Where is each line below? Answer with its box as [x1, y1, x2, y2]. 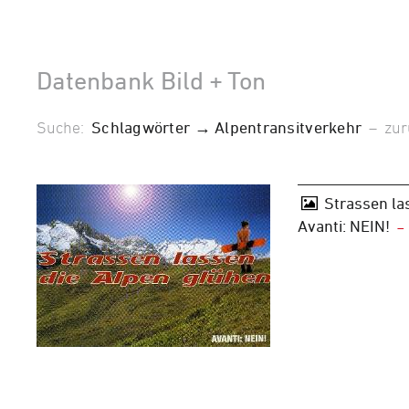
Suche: [37, 117, 91, 136]
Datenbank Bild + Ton [37, 65, 266, 95]
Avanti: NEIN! [298, 216, 390, 236]
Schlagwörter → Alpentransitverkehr [91, 117, 362, 136]
